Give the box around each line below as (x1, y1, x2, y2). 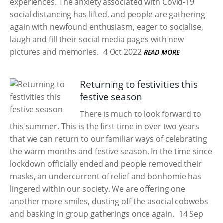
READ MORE (143, 47, 180, 57)
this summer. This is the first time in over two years (10, 121, 199, 132)
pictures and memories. (10, 46, 99, 57)
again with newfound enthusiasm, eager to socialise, (10, 21, 203, 32)
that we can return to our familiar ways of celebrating (10, 133, 207, 144)
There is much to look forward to (80, 109, 201, 119)
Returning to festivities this (80, 78, 198, 91)
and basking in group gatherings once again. (10, 208, 174, 219)
